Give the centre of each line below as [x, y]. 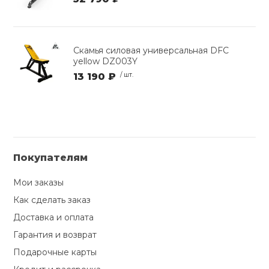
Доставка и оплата [54, 218]
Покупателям [51, 158]
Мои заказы [39, 183]
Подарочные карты [55, 252]
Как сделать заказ [52, 200]
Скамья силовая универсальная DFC [151, 50]
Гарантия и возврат [55, 235]
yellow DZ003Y [106, 61]
